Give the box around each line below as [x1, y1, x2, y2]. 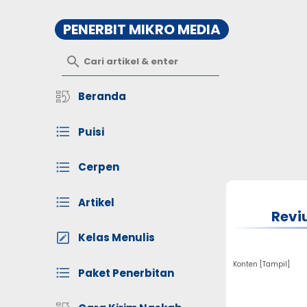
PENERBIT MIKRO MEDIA [63, 20, 221, 39]
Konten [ [233, 259, 262, 269]
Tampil [262, 259, 287, 269]
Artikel [78, 195, 114, 210]
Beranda [78, 89, 126, 103]
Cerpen [78, 160, 119, 174]
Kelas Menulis [78, 230, 155, 245]
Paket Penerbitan [78, 265, 174, 280]
